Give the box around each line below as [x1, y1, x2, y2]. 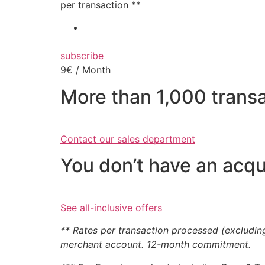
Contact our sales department [60, 132, 195, 145]
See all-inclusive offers [60, 201, 162, 214]
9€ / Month [60, 64, 111, 76]
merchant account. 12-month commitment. [60, 238, 251, 251]
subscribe [60, 50, 104, 62]
